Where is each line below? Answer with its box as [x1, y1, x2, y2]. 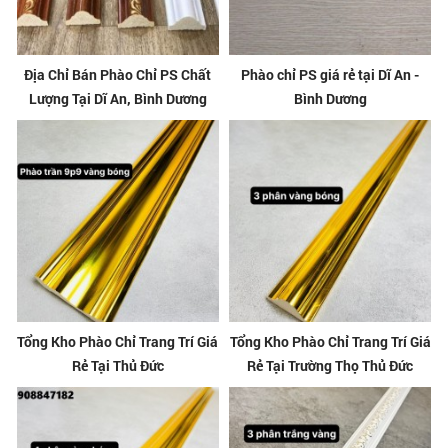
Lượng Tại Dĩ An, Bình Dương [28, 89, 207, 109]
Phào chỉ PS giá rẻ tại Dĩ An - [241, 65, 420, 85]
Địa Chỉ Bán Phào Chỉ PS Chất [24, 65, 212, 85]
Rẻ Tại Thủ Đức [71, 356, 164, 376]
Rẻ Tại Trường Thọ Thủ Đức [247, 356, 414, 376]
